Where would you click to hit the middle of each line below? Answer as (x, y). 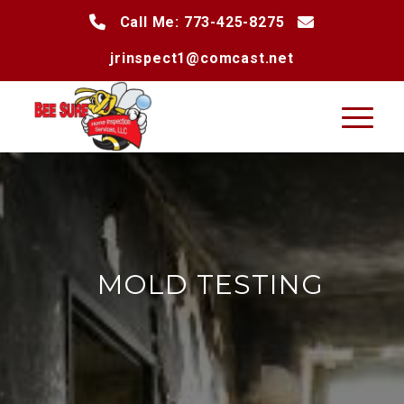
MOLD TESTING (211, 285)
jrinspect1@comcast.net (202, 58)
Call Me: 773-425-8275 (202, 22)
